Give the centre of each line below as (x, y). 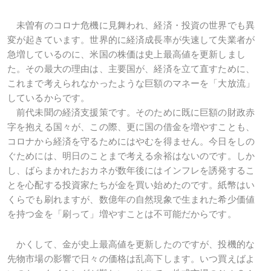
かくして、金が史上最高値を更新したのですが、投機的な (131, 244)
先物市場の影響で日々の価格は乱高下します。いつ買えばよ (131, 258)
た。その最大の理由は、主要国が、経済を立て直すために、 (131, 68)
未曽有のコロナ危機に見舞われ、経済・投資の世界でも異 (131, 25)
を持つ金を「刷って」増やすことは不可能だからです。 (122, 214)
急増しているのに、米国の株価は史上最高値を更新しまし (126, 54)
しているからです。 (49, 97)
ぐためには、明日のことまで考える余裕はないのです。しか (131, 155)
